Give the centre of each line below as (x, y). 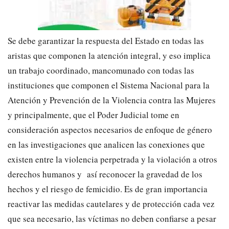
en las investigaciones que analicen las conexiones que (106, 145)
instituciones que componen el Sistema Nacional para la (109, 85)
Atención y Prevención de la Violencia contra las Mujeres (112, 100)
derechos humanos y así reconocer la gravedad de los (105, 174)
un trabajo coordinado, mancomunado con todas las (101, 71)
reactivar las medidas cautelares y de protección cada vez (111, 204)
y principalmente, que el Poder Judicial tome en (94, 115)
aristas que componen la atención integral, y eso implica (109, 56)
